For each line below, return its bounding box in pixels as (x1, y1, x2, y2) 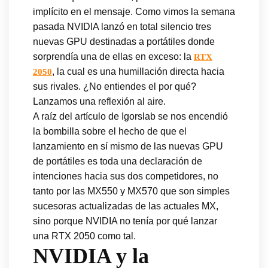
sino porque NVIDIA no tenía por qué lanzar (33, 215, 217, 226)
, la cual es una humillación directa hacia (52, 66, 224, 77)
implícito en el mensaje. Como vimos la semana (33, 6, 235, 17)
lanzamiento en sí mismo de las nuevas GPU (33, 141, 223, 151)
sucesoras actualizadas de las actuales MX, (33, 200, 218, 211)
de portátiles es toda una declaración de (33, 156, 202, 166)
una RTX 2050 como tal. (33, 230, 136, 241)
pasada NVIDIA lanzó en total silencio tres (33, 21, 211, 32)
